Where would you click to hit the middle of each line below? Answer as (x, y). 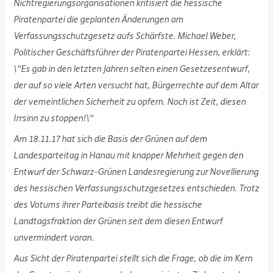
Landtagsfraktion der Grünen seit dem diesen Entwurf (118, 221)
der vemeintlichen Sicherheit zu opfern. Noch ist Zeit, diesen (130, 101)
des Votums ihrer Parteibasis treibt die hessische (108, 204)
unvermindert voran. (54, 237)
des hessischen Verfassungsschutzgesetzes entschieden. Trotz (136, 188)
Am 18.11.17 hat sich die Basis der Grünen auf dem (111, 139)
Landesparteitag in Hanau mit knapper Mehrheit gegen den (129, 155)
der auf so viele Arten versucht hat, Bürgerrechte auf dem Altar (136, 85)
